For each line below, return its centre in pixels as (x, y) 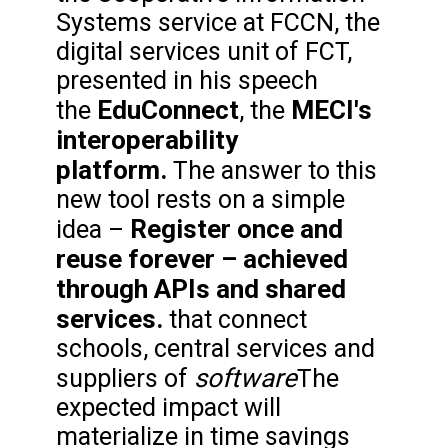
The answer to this (272, 171)
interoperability (147, 140)
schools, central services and (215, 349)
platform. (111, 170)
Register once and (236, 229)
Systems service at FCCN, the (218, 23)
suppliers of (125, 379)
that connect (235, 320)
